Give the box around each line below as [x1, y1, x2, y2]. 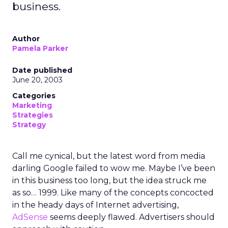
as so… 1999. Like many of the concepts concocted [12, 188, 214, 197]
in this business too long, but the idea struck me [12, 176, 207, 185]
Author [12, 34, 40, 43]
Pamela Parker [12, 44, 68, 53]
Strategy [12, 120, 46, 129]
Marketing [12, 101, 52, 110]
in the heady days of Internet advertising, [12, 200, 179, 210]
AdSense [12, 212, 48, 222]
